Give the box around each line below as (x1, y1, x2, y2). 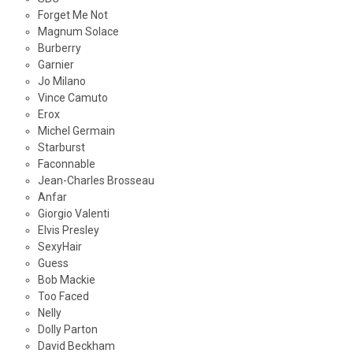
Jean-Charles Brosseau (37, 174, 154, 188)
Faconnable (37, 158, 95, 171)
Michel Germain (37, 124, 115, 138)
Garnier (37, 58, 74, 72)
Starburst (37, 141, 85, 154)
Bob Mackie (37, 273, 95, 287)
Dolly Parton (37, 323, 98, 336)
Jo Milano (37, 75, 86, 88)
